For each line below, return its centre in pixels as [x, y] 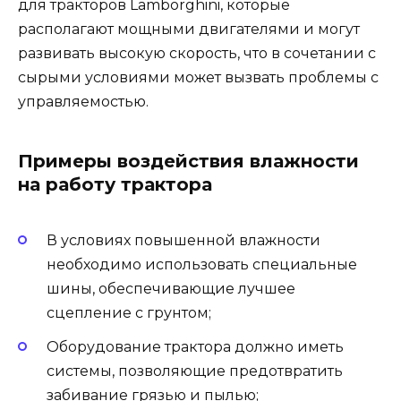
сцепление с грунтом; [129, 312]
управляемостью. [83, 102]
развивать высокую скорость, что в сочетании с [197, 54]
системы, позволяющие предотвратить [195, 371]
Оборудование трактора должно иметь [195, 346]
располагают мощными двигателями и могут [189, 30]
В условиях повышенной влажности [183, 240]
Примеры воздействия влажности [188, 162]
